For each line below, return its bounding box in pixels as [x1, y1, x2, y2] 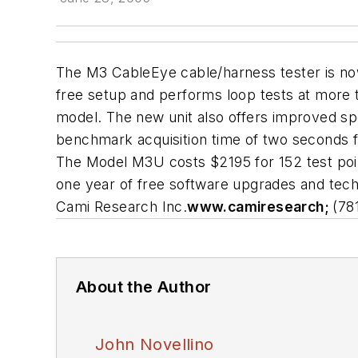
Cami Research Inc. [56, 198, 188, 215]
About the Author [76, 277, 212, 296]
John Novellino [95, 335, 214, 354]
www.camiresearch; [187, 198, 333, 215]
